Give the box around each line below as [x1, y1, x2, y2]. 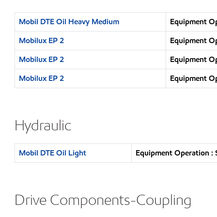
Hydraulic [15, 116, 71, 134]
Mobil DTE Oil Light [19, 148, 86, 158]
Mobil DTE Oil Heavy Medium [19, 16, 119, 27]
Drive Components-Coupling [15, 190, 192, 209]
